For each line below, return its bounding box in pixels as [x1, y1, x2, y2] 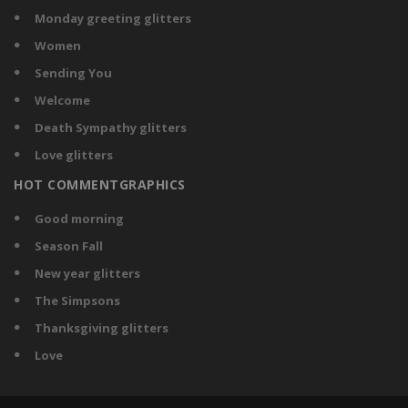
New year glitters [35, 265, 140, 282]
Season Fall [35, 238, 103, 255]
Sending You [35, 65, 112, 82]
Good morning [35, 210, 124, 228]
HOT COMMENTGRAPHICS [14, 176, 186, 194]
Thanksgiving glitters [35, 320, 168, 337]
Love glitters [35, 147, 113, 164]
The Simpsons [35, 292, 120, 310]
